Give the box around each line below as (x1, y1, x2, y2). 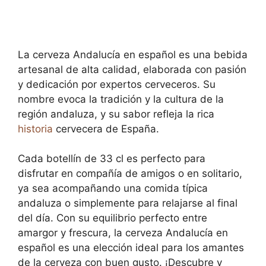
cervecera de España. (53, 122, 159, 135)
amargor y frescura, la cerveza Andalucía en (18, 227, 228, 239)
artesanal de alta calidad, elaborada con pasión (18, 63, 246, 75)
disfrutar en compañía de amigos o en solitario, (18, 167, 242, 179)
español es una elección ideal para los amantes (18, 242, 244, 254)
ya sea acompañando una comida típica (18, 182, 208, 194)
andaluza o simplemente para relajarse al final (18, 197, 237, 209)
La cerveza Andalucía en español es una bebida (18, 48, 248, 61)
